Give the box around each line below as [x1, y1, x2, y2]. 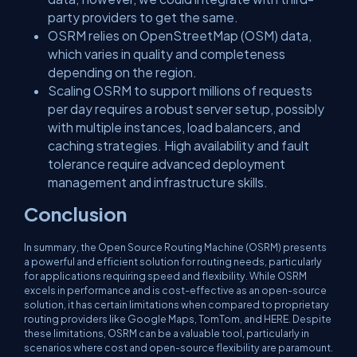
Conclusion [24, 201, 127, 226]
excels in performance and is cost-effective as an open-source [24, 283, 327, 296]
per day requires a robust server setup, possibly [48, 100, 324, 116]
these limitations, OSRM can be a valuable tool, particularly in [24, 326, 309, 339]
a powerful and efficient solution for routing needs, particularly [24, 254, 322, 268]
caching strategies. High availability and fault [48, 137, 309, 153]
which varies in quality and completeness [48, 45, 285, 61]
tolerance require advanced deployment [48, 155, 285, 171]
